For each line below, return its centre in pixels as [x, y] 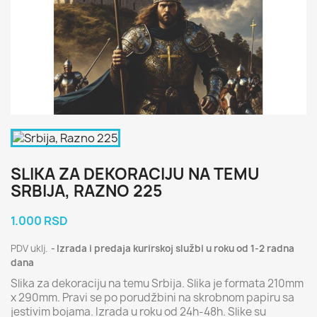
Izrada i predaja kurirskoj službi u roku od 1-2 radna [175, 248]
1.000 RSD [39, 221]
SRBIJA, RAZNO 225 [86, 191]
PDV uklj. [30, 248]
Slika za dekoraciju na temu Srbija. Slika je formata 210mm [157, 283]
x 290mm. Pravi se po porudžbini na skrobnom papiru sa [152, 298]
